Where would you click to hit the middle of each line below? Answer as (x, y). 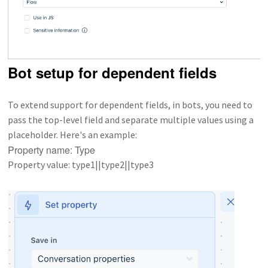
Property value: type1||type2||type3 (81, 165)
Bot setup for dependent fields (112, 73)
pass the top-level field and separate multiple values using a (131, 120)
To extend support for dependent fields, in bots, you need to (130, 105)
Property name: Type (52, 150)
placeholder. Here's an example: (73, 135)
